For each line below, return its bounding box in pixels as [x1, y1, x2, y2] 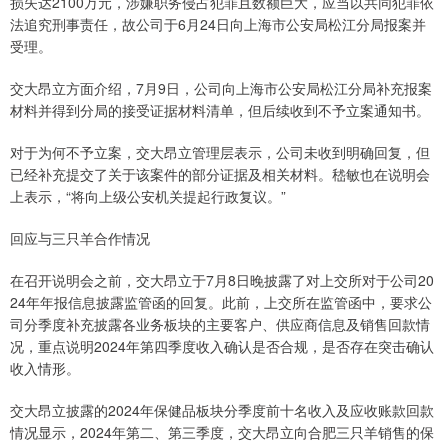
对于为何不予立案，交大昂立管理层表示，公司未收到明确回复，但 [10, 142, 430, 163]
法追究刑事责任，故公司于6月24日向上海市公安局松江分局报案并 [10, 14, 426, 35]
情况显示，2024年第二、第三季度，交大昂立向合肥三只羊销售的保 [10, 422, 434, 443]
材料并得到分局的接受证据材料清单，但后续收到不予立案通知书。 [10, 100, 430, 121]
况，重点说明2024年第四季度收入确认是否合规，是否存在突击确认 [10, 336, 434, 357]
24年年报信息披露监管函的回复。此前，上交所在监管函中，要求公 [10, 292, 432, 313]
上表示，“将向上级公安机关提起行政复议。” [10, 186, 286, 207]
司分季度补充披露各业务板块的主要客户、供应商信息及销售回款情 [10, 314, 430, 335]
